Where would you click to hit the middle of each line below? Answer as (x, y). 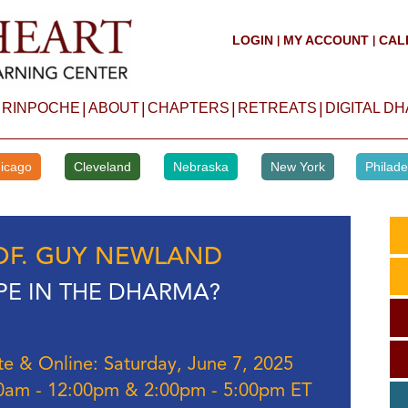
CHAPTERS (188, 108)
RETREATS (277, 108)
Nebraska (200, 167)
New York (297, 167)
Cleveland (102, 167)
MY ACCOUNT (326, 40)
